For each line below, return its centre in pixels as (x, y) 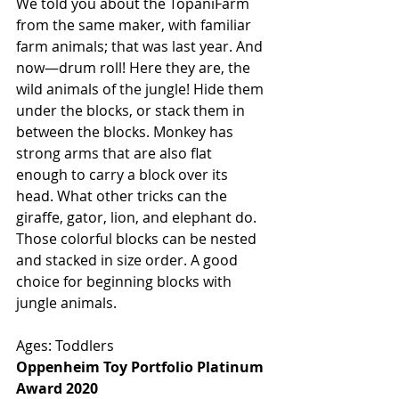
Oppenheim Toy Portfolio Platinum (142, 367)
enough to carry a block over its (124, 175)
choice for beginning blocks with (126, 282)
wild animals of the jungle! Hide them (142, 90)
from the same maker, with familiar (135, 25)
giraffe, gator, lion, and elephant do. (138, 218)
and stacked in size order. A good (129, 261)
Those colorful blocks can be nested (138, 239)
